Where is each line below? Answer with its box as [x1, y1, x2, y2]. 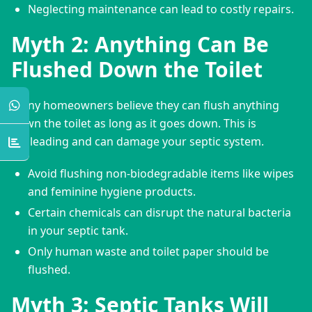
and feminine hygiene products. [28, 183, 196, 199]
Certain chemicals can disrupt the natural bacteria [28, 204, 291, 220]
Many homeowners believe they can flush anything [11, 97, 279, 113]
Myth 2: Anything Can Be [11, 29, 269, 58]
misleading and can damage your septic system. [11, 133, 264, 149]
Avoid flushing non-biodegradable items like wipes [28, 165, 294, 181]
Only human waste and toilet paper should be [28, 243, 269, 259]
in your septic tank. [28, 222, 128, 238]
